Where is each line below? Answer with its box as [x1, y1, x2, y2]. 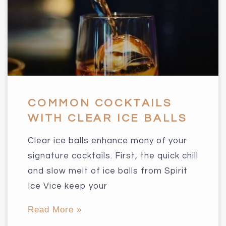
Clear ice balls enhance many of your [28, 136, 187, 145]
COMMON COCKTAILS [28, 97, 172, 109]
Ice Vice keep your [28, 181, 107, 191]
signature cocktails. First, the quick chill [28, 151, 198, 160]
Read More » [28, 204, 82, 214]
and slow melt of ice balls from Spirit [28, 166, 188, 176]
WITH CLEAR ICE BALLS [28, 112, 187, 124]
